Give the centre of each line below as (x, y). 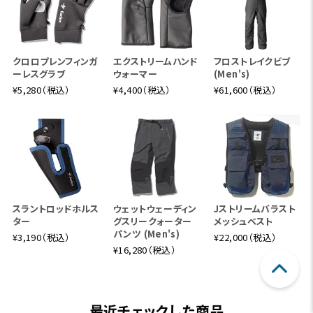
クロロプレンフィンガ (55, 61)
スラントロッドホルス (56, 208)
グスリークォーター (152, 221)
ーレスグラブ (39, 73)
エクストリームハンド (155, 61)
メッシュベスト (243, 221)
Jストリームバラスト (255, 208)
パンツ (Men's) (146, 233)
